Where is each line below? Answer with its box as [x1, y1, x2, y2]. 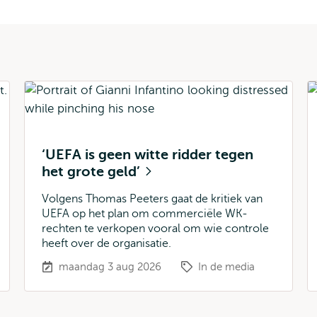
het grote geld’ [42, 163, 144, 180]
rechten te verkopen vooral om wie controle [42, 222, 269, 235]
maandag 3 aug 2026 [59, 261, 161, 272]
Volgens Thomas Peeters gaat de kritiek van [42, 192, 263, 205]
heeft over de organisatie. [42, 237, 171, 250]
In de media [198, 261, 255, 272]
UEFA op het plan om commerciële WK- [42, 207, 248, 220]
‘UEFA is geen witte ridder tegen [42, 146, 253, 163]
